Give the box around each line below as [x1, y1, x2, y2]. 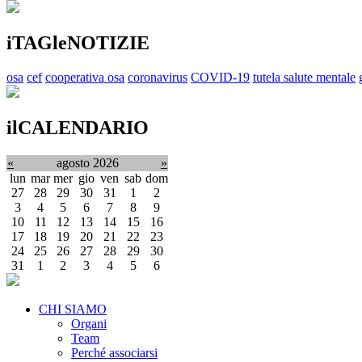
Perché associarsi [71, 345, 158, 360]
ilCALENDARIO [6, 116, 149, 138]
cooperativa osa [45, 70, 124, 84]
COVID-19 [191, 70, 250, 84]
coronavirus [128, 70, 187, 84]
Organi [71, 316, 107, 330]
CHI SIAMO [39, 301, 107, 316]
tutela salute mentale [253, 70, 356, 84]
